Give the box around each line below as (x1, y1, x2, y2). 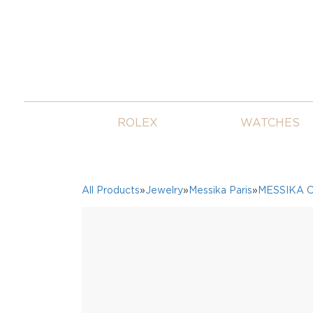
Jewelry (145, 184, 183, 195)
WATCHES (240, 116, 300, 129)
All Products (81, 184, 140, 195)
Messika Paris (188, 184, 252, 195)
